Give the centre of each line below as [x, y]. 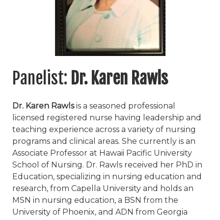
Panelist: [41, 79]
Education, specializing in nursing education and [107, 177]
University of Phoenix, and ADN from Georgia [100, 212]
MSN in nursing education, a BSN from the [95, 200]
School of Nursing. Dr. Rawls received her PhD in [107, 165]
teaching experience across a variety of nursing [104, 130]
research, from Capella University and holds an [103, 189]
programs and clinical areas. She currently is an [104, 141]
